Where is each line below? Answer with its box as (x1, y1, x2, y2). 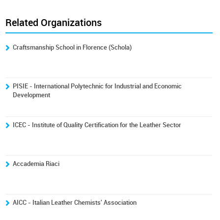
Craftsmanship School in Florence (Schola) (13, 44, 132, 51)
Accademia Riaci (13, 160, 60, 167)
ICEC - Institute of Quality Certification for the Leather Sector (13, 121, 182, 129)
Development (13, 91, 51, 99)
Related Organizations (5, 17, 102, 28)
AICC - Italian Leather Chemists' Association (13, 199, 137, 206)
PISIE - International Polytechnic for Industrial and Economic (13, 82, 182, 90)
